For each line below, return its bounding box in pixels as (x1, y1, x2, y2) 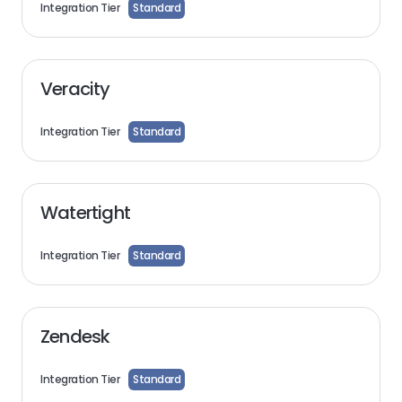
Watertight (40, 200, 130, 225)
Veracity (40, 76, 110, 101)
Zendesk (40, 324, 110, 349)
